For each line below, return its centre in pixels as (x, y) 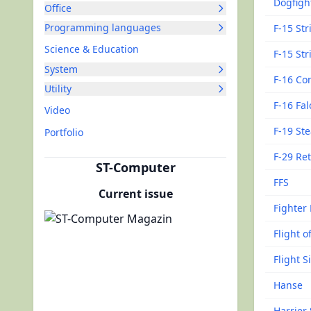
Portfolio (64, 132)
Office (58, 8)
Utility (58, 89)
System (61, 69)
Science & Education (92, 49)
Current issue (135, 194)
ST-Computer (135, 167)
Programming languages (103, 27)
